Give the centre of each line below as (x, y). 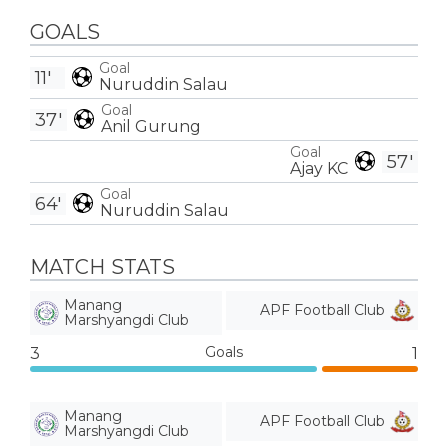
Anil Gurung (151, 126)
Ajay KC (319, 168)
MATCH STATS (102, 267)
